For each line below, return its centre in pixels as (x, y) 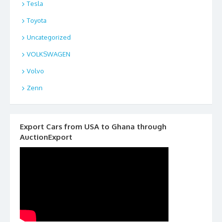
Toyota (37, 21)
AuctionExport (46, 137)
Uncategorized (49, 37)
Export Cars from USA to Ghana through (93, 126)
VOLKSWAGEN (49, 54)
